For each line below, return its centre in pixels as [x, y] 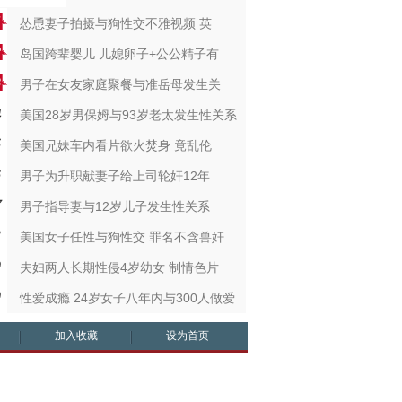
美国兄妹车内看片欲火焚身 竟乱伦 [115, 145]
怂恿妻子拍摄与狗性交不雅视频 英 [115, 23]
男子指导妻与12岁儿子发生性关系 [114, 206]
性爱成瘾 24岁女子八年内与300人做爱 [127, 298]
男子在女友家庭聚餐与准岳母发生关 [120, 84]
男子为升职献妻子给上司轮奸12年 [114, 176]
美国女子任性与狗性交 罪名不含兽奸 [122, 237]
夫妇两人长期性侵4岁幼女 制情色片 [119, 267]
